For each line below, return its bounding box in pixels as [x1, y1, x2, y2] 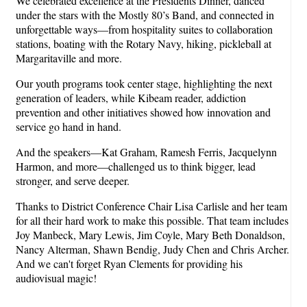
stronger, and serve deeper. [16, 173, 130, 188]
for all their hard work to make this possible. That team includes [16, 212, 288, 228]
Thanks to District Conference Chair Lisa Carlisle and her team [16, 198, 287, 213]
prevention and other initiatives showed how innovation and [16, 104, 271, 119]
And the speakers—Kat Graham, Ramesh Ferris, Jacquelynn [16, 144, 277, 159]
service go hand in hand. [16, 119, 121, 134]
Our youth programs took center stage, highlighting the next [16, 75, 272, 90]
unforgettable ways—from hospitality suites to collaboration [16, 21, 273, 36]
